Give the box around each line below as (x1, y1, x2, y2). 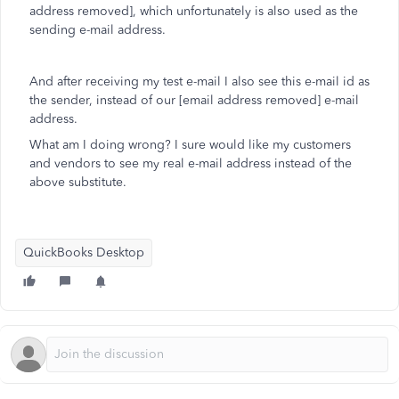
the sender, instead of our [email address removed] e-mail (29, 93, 359, 108)
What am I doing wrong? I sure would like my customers (29, 137, 351, 152)
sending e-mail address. (29, 22, 166, 37)
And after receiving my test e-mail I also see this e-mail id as (29, 74, 370, 89)
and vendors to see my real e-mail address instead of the (29, 156, 352, 171)
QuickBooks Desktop (23, 245, 144, 260)
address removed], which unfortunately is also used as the (29, 4, 358, 19)
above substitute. (29, 175, 126, 190)
